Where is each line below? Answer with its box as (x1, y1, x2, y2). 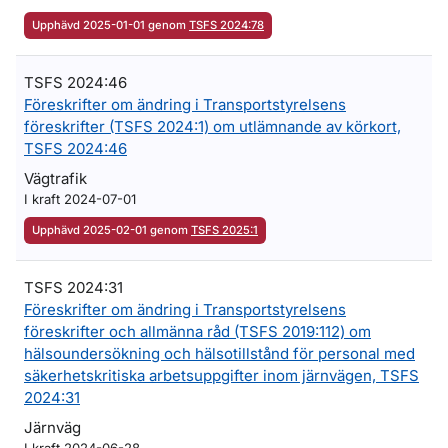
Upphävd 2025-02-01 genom (32, 223, 191, 237)
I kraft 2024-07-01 (24, 191, 136, 207)
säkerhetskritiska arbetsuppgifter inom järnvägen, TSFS (24, 366, 419, 385)
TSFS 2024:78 (189, 18, 264, 32)
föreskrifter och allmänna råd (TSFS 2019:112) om (24, 322, 371, 341)
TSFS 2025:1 (191, 223, 258, 237)
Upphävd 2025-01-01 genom (32, 18, 189, 32)
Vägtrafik (24, 169, 87, 188)
